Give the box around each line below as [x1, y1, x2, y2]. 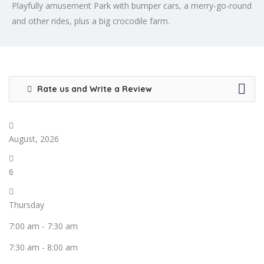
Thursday [9, 199, 44, 211]
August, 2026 [9, 133, 59, 145]
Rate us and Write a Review [35, 84, 152, 95]
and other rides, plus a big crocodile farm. [12, 15, 170, 27]
